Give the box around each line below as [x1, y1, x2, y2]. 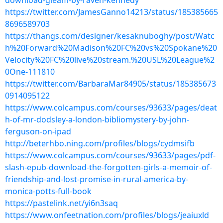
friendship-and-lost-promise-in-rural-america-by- [5, 174, 188, 185]
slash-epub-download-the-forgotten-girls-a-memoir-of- [5, 162, 212, 173]
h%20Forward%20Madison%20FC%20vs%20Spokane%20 [5, 42, 217, 53]
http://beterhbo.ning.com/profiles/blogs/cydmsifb [5, 138, 195, 149]
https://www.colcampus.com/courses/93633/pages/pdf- [5, 150, 216, 161]
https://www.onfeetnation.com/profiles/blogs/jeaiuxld [5, 210, 209, 221]
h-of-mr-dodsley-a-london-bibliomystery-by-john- [5, 114, 189, 125]
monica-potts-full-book [5, 186, 92, 197]
